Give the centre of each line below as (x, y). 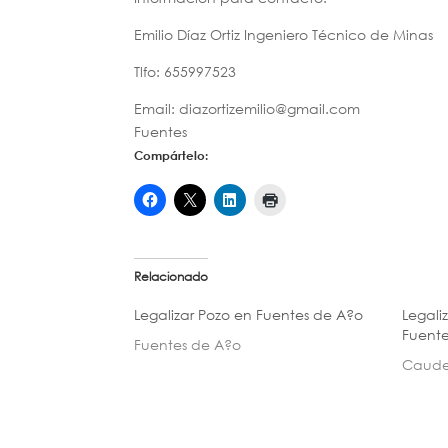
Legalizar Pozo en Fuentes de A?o (249, 314)
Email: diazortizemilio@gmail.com (247, 108)
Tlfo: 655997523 (185, 71)
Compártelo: (171, 154)
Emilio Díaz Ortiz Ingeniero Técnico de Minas (284, 34)
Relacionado (171, 276)
